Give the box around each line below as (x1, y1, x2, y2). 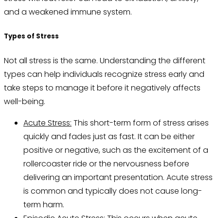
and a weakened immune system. (4, 6, 132, 18)
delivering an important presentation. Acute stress (23, 172, 213, 183)
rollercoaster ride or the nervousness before (23, 158, 189, 170)
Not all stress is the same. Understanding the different (4, 55, 205, 67)
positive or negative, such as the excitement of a (23, 145, 208, 156)
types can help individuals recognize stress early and (4, 69, 204, 80)
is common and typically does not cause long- (23, 185, 202, 197)
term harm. (23, 199, 64, 211)
